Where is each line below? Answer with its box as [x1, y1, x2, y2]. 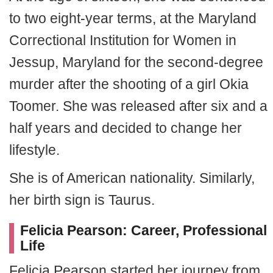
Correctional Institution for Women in [9, 32, 236, 48]
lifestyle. [9, 142, 60, 158]
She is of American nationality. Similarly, [9, 170, 255, 186]
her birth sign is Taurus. [9, 192, 155, 208]
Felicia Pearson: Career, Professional [20, 222, 267, 238]
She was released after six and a [59, 98, 268, 114]
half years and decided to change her [9, 120, 242, 136]
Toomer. [9, 98, 59, 114]
